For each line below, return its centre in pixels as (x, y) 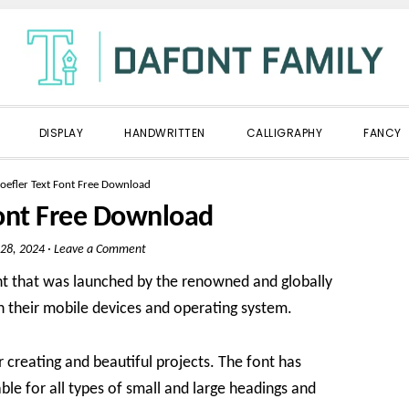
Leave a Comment (100, 250)
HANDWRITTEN (165, 133)
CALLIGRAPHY (284, 133)
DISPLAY (61, 133)
